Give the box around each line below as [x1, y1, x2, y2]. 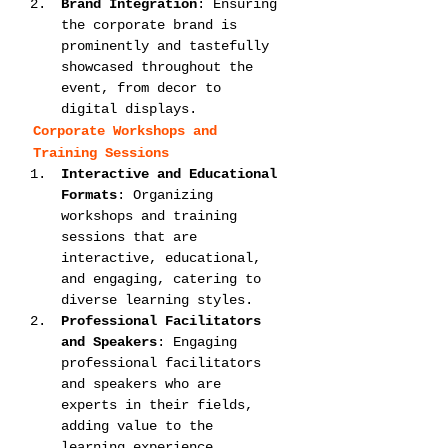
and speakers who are [61, 376, 229, 392]
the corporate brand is [61, 17, 245, 33]
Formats [61, 187, 117, 203]
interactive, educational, [61, 250, 269, 266]
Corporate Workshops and [33, 123, 225, 139]
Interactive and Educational [61, 166, 285, 182]
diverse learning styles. [61, 292, 253, 308]
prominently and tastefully [61, 38, 277, 54]
